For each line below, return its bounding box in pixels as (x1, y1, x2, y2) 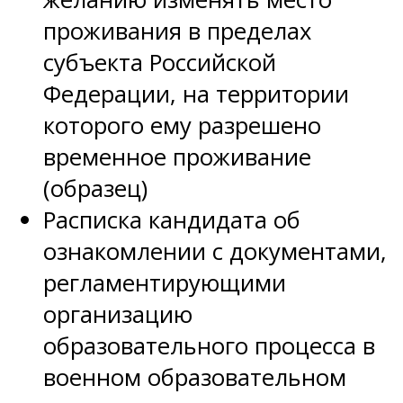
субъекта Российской (43, 47, 276, 79)
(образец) (43, 173, 148, 205)
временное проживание (43, 141, 311, 174)
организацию (43, 299, 193, 331)
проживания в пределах (43, 15, 311, 48)
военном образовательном (43, 362, 346, 394)
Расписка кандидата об (43, 204, 300, 237)
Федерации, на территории (43, 78, 349, 111)
